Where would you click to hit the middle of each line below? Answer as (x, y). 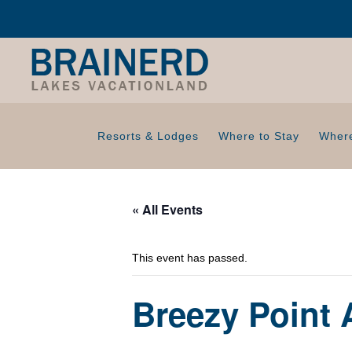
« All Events (167, 209)
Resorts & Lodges (148, 136)
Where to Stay (259, 136)
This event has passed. (190, 258)
